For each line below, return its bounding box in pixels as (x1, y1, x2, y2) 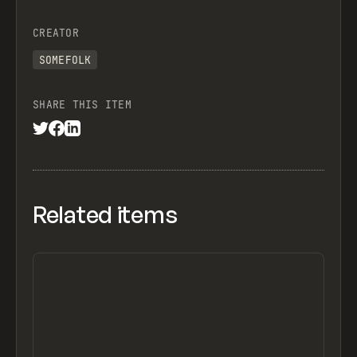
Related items (33, 200, 178, 229)
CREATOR (33, 25, 79, 40)
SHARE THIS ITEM (33, 97, 131, 112)
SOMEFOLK (38, 53, 92, 67)
